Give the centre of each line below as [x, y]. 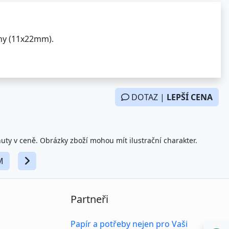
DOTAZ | [148, 97]
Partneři [89, 199]
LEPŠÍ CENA [190, 97]
